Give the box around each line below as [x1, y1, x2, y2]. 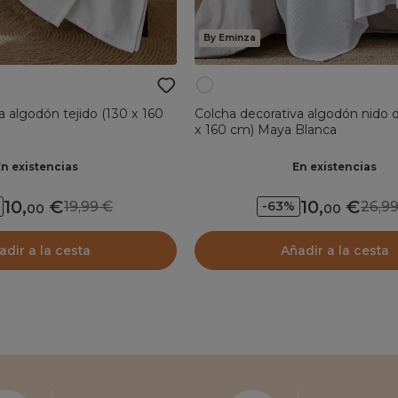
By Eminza [203, 31, 256, 44]
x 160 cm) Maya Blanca [194, 121, 337, 138]
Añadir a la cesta [280, 242, 389, 259]
